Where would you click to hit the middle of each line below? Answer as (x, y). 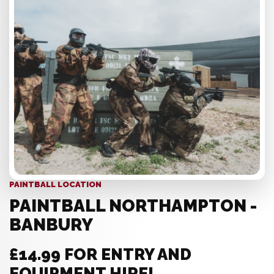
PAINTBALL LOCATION (55, 184)
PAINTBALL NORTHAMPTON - (133, 206)
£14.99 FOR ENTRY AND (100, 254)
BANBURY (51, 225)
